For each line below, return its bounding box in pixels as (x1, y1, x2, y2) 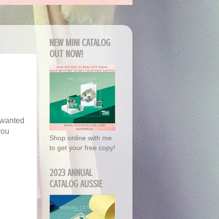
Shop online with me (49, 134, 112, 142)
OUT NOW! (49, 48, 83, 60)
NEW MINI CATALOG (49, 37, 110, 49)
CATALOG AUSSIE (49, 178, 102, 190)
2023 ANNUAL (49, 167, 92, 179)
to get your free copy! (49, 144, 115, 152)
